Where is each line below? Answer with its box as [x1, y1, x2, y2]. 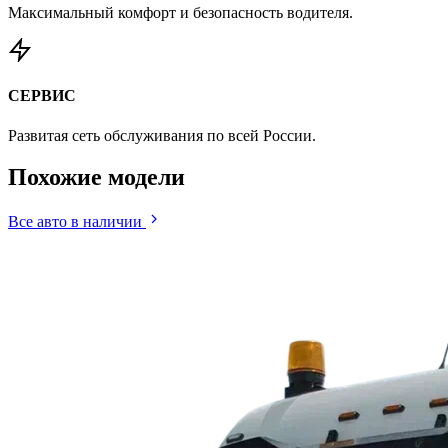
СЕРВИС [8, 87, 76, 105]
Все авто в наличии [8, 213, 146, 231]
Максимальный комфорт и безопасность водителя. [8, 4, 353, 22]
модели [108, 164, 185, 191]
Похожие [8, 164, 108, 191]
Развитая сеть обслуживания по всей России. [8, 126, 316, 144]
